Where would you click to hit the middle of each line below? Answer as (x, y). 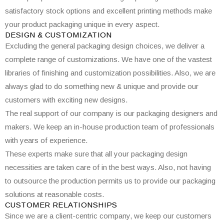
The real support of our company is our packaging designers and (111, 113)
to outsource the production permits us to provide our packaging (110, 181)
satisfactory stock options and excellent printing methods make (108, 11)
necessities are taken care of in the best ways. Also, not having (108, 167)
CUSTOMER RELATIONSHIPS (61, 205)
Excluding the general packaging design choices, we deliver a (105, 46)
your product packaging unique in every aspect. (82, 24)
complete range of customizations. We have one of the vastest (108, 59)
